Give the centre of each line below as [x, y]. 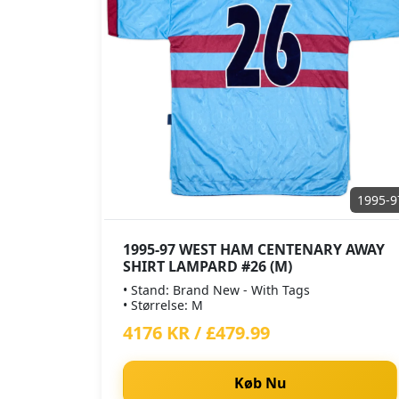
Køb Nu [260, 383]
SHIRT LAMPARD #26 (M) [208, 266]
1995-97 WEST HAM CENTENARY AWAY [254, 249]
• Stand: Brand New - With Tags [216, 290]
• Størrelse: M [163, 305]
